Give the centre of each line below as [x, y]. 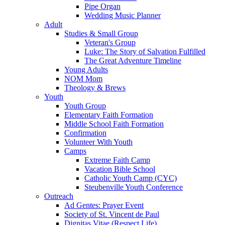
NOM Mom [83, 79]
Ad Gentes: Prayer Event [104, 205]
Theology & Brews [95, 88]
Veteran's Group [110, 42]
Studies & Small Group [101, 33]
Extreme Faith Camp [117, 160]
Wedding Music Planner [123, 15]
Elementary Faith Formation [109, 115]
